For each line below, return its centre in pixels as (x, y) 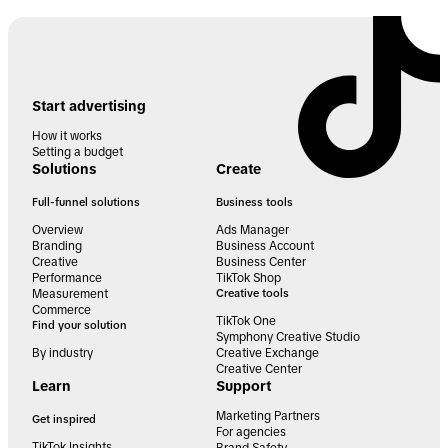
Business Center (261, 262)
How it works (67, 136)
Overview (57, 230)
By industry (62, 353)
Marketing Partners (268, 416)
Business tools (254, 202)
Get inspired (64, 419)
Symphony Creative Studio (288, 337)
